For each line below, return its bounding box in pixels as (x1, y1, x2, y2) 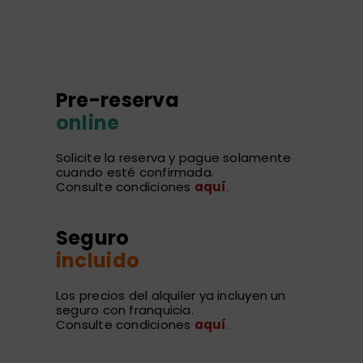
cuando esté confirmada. (55, 164, 215, 181)
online (55, 109, 120, 137)
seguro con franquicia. (55, 301, 194, 319)
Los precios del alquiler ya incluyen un (55, 287, 286, 305)
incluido (55, 247, 140, 275)
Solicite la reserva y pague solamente (55, 149, 292, 167)
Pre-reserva (55, 87, 179, 114)
